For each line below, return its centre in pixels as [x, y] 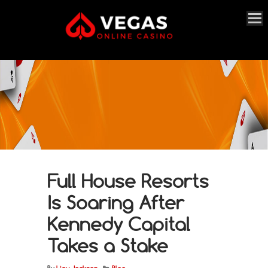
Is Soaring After [116, 202]
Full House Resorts [128, 181]
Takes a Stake [108, 245]
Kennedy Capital [119, 224]
